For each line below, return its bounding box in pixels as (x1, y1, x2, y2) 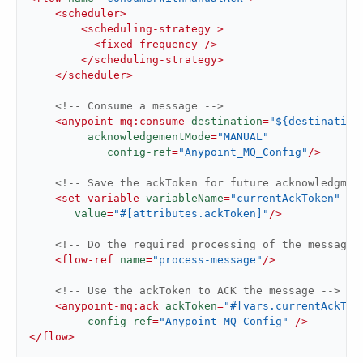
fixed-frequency (100, 38, 198, 50)
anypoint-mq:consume (62, 115, 185, 127)
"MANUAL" (217, 130, 269, 143)
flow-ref (62, 254, 113, 266)
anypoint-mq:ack (62, 300, 159, 312)
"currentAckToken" (230, 192, 340, 204)
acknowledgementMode (88, 130, 211, 143)
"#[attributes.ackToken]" (113, 207, 269, 220)
